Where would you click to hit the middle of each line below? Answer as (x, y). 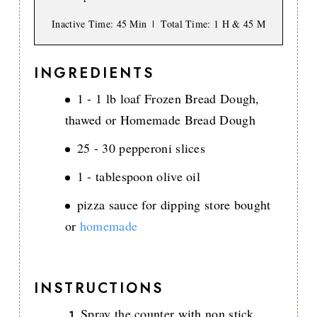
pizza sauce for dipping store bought (174, 205)
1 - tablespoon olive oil (139, 177)
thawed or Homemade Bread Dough (160, 120)
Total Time (184, 24)
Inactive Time (81, 24)
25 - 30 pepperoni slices (141, 148)
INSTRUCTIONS (98, 289)
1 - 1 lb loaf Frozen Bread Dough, (168, 99)
